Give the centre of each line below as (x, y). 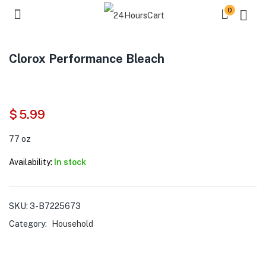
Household (72, 224)
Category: (29, 224)
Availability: (31, 162)
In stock (70, 162)
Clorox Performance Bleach (87, 59)
